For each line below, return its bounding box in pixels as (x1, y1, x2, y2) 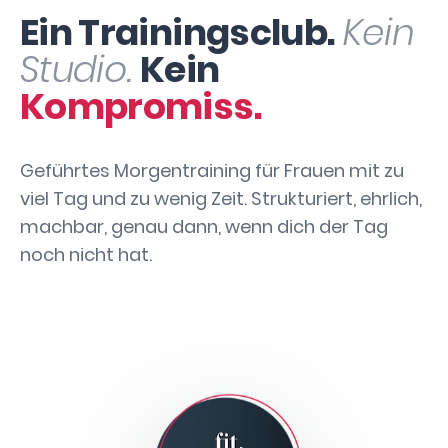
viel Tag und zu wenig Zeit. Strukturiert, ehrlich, (20, 186, 422, 211)
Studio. (20, 44, 132, 95)
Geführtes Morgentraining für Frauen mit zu (20, 158, 404, 183)
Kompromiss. (20, 81, 261, 132)
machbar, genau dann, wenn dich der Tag (20, 214, 388, 239)
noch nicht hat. (20, 242, 152, 267)
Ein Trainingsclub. (20, 7, 335, 58)
